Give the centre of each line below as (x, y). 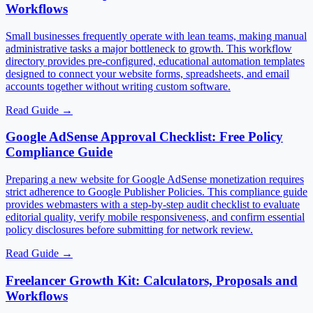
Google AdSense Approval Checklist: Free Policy (144, 137)
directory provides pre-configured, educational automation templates (155, 61)
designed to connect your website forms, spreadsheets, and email (147, 73)
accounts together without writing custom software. (118, 86)
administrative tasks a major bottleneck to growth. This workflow (149, 48)
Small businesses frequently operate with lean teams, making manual (156, 36)
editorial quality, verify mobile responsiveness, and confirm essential (155, 217)
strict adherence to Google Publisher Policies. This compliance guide (156, 192)
